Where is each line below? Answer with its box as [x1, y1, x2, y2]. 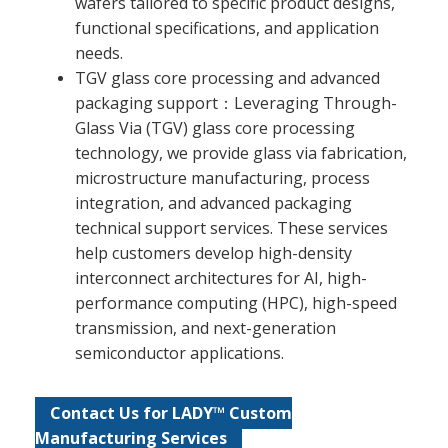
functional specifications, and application [75, 17, 379, 40]
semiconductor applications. [75, 342, 284, 365]
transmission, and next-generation [75, 317, 336, 340]
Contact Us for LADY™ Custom [50, 402, 292, 425]
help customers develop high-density [75, 242, 352, 265]
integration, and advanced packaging [75, 192, 352, 215]
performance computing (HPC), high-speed [75, 292, 397, 315]
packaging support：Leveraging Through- [75, 92, 397, 115]
